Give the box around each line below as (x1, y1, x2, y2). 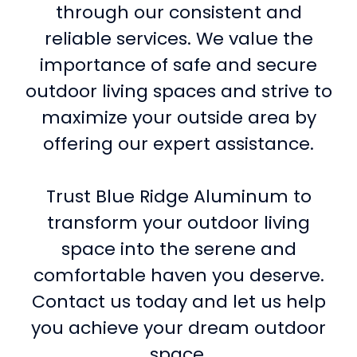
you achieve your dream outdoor (31, 315, 326, 340)
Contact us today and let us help (31, 288, 326, 314)
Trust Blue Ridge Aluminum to (45, 183, 312, 209)
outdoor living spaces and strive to (25, 78, 332, 104)
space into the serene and (61, 236, 296, 261)
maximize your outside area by (41, 104, 316, 130)
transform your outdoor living (47, 210, 310, 235)
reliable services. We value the (44, 25, 313, 51)
